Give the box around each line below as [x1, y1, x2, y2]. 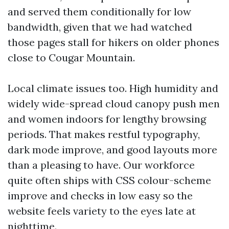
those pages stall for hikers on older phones [8, 36, 219, 49]
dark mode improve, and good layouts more [8, 143, 217, 156]
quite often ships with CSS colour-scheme [8, 174, 211, 187]
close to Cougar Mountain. [8, 51, 135, 64]
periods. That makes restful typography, [8, 128, 200, 141]
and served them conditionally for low [8, 5, 191, 18]
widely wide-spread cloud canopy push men [8, 97, 220, 110]
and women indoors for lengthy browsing [8, 112, 206, 125]
